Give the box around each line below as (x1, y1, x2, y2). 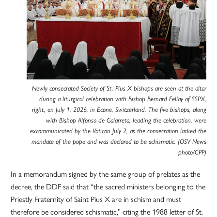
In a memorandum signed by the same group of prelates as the (11, 170, 201, 179)
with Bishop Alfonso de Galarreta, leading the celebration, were (46, 116, 206, 124)
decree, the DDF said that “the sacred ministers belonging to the (11, 182, 206, 192)
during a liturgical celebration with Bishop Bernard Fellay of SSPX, (39, 95, 206, 103)
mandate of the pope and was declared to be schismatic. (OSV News (31, 138, 206, 146)
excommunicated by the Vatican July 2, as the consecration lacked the (30, 127, 206, 135)
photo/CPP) (178, 148, 206, 156)
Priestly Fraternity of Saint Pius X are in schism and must (11, 195, 182, 204)
